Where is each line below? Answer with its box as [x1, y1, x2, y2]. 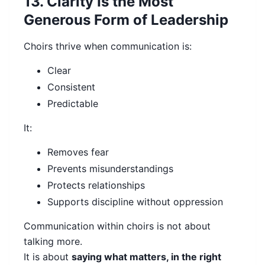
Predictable [47, 98, 98, 110]
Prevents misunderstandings [47, 163, 173, 175]
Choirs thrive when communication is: [24, 40, 192, 53]
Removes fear [47, 146, 109, 159]
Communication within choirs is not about [24, 220, 211, 232]
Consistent [47, 81, 95, 93]
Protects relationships [47, 179, 145, 192]
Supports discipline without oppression [47, 196, 223, 208]
